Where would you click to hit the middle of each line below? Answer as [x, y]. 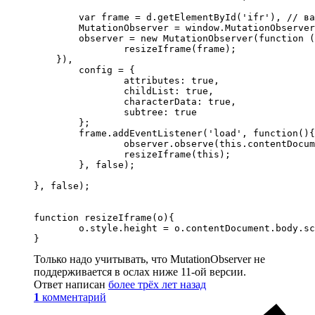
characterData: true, [79, 102]
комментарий [74, 297]
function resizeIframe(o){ [104, 218]
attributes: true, [79, 81]
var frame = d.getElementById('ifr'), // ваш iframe [56, 18]
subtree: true [79, 112]
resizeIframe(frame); [79, 49]
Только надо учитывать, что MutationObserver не [149, 259]
